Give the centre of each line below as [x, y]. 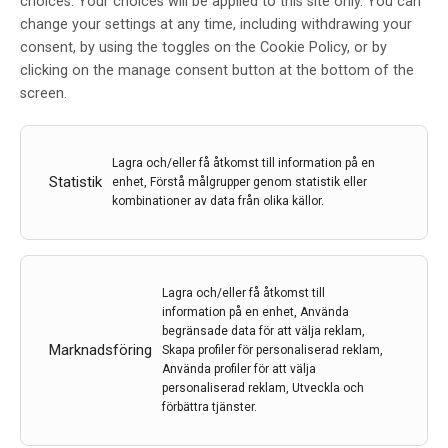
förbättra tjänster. [209, 406]
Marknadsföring [100, 349]
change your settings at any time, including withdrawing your [216, 24]
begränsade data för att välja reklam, [263, 330]
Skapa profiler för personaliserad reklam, [272, 349]
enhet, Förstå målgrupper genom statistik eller [239, 181]
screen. [43, 93]
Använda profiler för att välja [239, 368]
